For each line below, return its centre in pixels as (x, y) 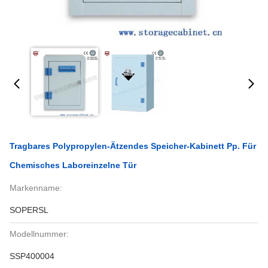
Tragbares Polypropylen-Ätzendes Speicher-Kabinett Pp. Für (133, 146)
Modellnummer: (39, 234)
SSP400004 (32, 256)
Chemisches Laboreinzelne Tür (73, 165)
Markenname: (36, 188)
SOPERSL (29, 210)
